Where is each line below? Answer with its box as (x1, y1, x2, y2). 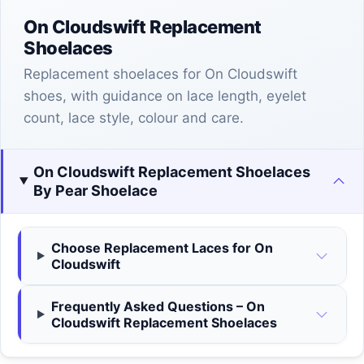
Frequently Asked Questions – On (50, 297, 265, 314)
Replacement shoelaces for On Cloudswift (24, 65, 297, 82)
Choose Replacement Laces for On (50, 239, 273, 256)
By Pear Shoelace (32, 181, 158, 199)
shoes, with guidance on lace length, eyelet (24, 87, 306, 104)
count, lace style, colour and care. (24, 109, 244, 126)
